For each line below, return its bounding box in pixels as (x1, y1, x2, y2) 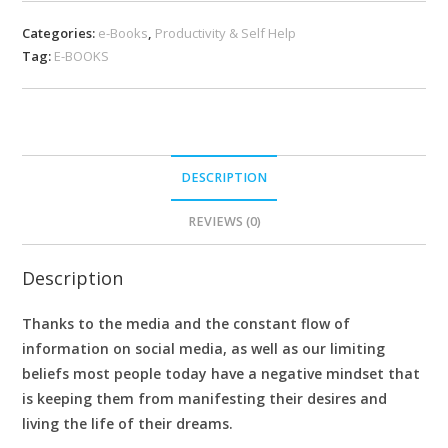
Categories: (22, 24, 99, 43)
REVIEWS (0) (187, 213, 261, 231)
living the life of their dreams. (22, 414, 234, 434)
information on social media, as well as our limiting (22, 339, 386, 359)
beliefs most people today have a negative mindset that (22, 364, 421, 384)
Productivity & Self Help (155, 24, 297, 43)
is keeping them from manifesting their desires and (22, 389, 388, 409)
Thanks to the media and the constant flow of (22, 314, 351, 334)
